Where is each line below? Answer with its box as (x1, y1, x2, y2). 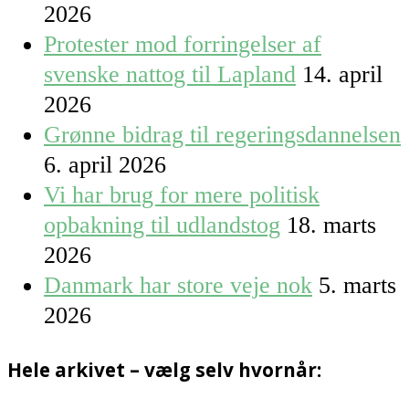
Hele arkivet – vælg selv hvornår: (7, 357, 321, 383)
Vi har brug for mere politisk (44, 181, 320, 208)
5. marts (319, 271, 396, 299)
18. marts (287, 211, 376, 238)
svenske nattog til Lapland (44, 60, 296, 88)
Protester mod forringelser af (44, 30, 321, 58)
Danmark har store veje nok (44, 271, 312, 299)
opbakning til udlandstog (44, 211, 280, 238)
